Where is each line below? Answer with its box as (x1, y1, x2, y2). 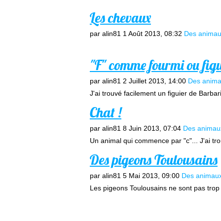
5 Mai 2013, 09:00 (123, 172, 180, 180)
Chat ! (90, 104, 121, 121)
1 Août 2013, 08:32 (123, 30, 182, 37)
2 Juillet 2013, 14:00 (123, 77, 186, 85)
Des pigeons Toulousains (90, 151, 218, 168)
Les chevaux (90, 9, 151, 26)
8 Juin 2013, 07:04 (123, 124, 181, 132)
